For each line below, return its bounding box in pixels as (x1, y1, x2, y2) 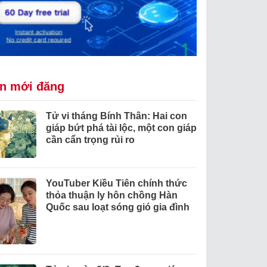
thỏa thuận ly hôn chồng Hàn (45, 190, 178, 201)
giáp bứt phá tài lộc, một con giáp (45, 123, 197, 133)
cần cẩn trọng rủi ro (45, 135, 135, 145)
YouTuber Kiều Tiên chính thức (45, 178, 187, 189)
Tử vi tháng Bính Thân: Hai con (45, 111, 187, 122)
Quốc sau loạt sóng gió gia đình (45, 202, 190, 213)
